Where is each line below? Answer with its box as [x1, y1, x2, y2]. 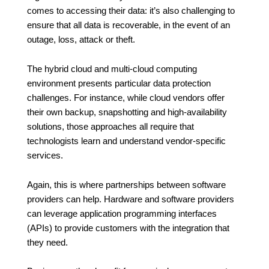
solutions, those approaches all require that [26, 122, 194, 132]
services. [26, 151, 63, 161]
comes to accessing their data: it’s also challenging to [26, 6, 235, 16]
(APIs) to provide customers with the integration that [26, 223, 229, 233]
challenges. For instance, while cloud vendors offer [26, 93, 225, 103]
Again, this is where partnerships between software [26, 180, 226, 190]
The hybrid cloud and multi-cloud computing [26, 64, 197, 74]
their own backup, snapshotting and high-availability [26, 107, 227, 118]
